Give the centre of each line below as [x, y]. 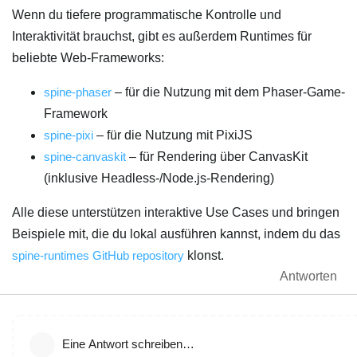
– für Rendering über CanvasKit [217, 157]
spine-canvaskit [85, 157]
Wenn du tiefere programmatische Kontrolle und [147, 15]
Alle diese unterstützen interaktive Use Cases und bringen [176, 213]
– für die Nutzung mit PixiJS [173, 135]
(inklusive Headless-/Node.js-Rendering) [159, 178]
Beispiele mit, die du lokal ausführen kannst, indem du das [176, 234]
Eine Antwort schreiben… [128, 344]
